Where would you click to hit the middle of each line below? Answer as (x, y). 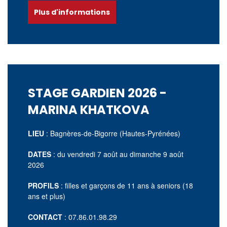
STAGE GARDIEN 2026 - (97, 93)
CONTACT (45, 217)
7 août (108, 154)
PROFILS (43, 185)
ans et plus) (47, 196)
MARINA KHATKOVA (89, 110)
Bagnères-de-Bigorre (84, 133)
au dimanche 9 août (152, 154)
